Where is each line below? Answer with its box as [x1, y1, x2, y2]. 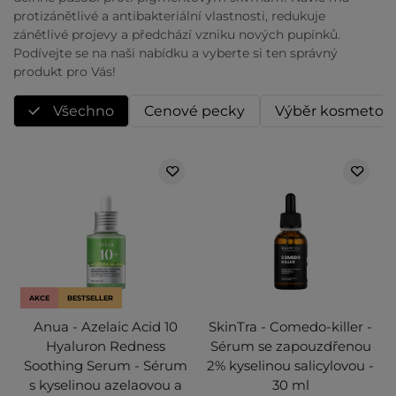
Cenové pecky [144, 103, 245, 120]
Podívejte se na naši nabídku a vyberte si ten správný [13, 45, 338, 62]
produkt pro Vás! [13, 64, 116, 80]
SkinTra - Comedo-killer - [209, 318, 372, 336]
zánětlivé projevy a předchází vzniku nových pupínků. [13, 27, 340, 43]
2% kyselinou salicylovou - [207, 357, 374, 375]
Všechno [53, 103, 114, 120]
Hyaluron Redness [46, 338, 165, 355]
